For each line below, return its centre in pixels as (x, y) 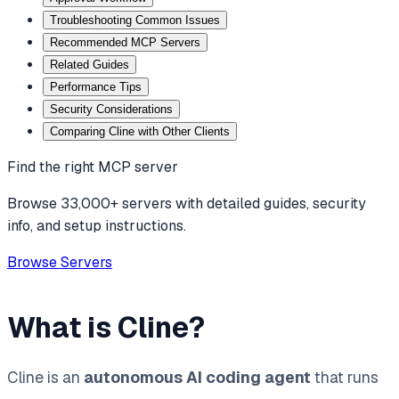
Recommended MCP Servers (125, 42)
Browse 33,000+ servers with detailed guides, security (187, 203)
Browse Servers (60, 262)
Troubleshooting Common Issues (135, 20)
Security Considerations (111, 109)
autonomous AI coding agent (197, 377)
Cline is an (45, 377)
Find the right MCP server (93, 167)
